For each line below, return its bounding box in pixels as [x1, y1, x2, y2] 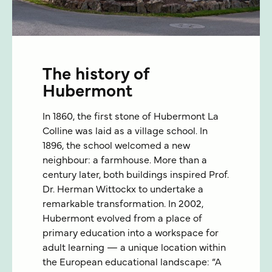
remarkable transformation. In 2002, [42, 199, 203, 209]
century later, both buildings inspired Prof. [42, 170, 229, 180]
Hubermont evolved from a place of [42, 214, 202, 223]
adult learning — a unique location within [42, 243, 226, 253]
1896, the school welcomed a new [42, 141, 190, 151]
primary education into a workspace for [42, 228, 219, 238]
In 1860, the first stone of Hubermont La [42, 112, 219, 121]
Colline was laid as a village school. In [42, 126, 208, 136]
